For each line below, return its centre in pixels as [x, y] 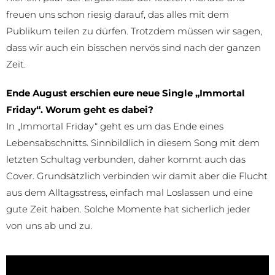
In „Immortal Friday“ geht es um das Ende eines [115, 126]
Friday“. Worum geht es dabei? [80, 109]
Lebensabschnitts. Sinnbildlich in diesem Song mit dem [133, 142]
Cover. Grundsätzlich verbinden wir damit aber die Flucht [137, 176]
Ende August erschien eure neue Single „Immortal [126, 93]
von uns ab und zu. [49, 225]
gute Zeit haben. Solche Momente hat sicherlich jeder [128, 209]
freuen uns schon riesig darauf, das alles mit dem [118, 14]
